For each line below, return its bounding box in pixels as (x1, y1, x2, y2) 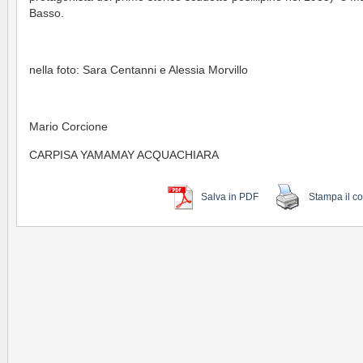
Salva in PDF (201, 191, 258, 203)
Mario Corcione (29, 121, 108, 133)
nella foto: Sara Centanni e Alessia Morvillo (29, 64, 248, 76)
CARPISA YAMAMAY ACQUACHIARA (29, 149, 219, 161)
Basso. (29, 7, 64, 19)
